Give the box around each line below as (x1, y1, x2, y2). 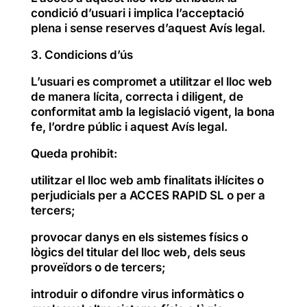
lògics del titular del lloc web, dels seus (30, 245, 245, 259)
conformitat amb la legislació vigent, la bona (30, 104, 275, 119)
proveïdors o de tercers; (30, 260, 166, 274)
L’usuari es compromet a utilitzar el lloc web (30, 74, 272, 88)
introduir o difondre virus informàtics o (30, 286, 244, 301)
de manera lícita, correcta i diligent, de (30, 89, 243, 103)
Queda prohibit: (30, 146, 117, 160)
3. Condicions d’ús (30, 47, 133, 62)
